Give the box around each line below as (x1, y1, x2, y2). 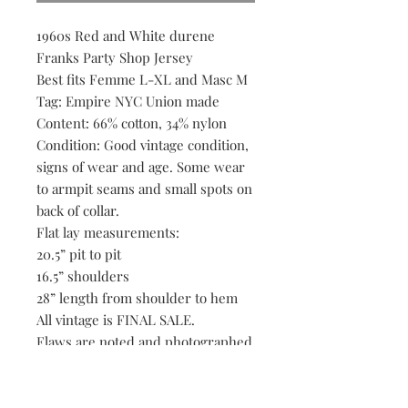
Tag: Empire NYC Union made (36, 91, 219, 110)
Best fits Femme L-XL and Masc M (36, 69, 248, 88)
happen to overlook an (36, 375, 173, 394)
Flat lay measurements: (36, 222, 179, 241)
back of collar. (36, 200, 119, 219)
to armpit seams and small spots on (36, 178, 252, 198)
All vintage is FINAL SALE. (36, 310, 195, 329)
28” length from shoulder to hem (36, 288, 238, 307)
